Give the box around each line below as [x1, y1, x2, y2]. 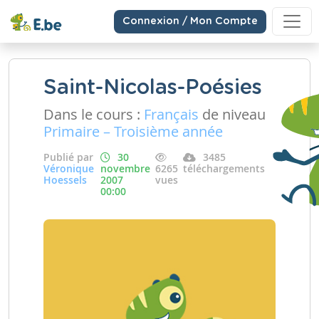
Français [144, 105, 199, 124]
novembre [100, 162, 150, 175]
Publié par [43, 150, 93, 164]
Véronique [43, 162, 94, 175]
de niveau [199, 105, 266, 124]
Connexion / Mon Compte [122, 16, 258, 26]
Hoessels [43, 173, 87, 187]
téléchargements [183, 162, 265, 175]
